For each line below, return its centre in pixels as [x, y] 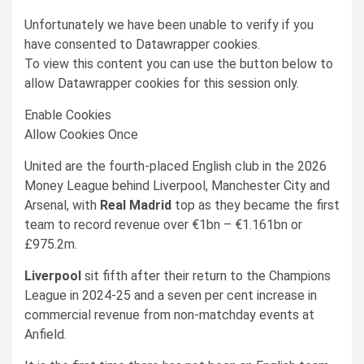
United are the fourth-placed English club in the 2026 [175, 166]
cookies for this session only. [215, 83]
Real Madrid [137, 205]
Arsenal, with [62, 205]
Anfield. [45, 334]
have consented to [80, 44]
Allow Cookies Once [81, 134]
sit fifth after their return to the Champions [208, 276]
